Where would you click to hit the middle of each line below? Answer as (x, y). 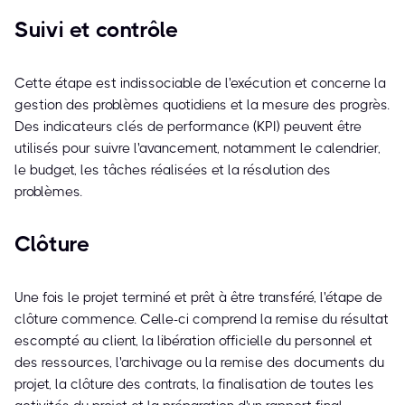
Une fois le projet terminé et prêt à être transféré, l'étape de (198, 298)
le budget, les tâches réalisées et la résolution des (173, 170)
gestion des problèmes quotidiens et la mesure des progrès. (202, 105)
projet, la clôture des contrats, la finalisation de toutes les (194, 385)
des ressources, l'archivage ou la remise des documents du (199, 363)
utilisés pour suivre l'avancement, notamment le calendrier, (198, 149)
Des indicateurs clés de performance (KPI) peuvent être (188, 127)
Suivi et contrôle (96, 30)
